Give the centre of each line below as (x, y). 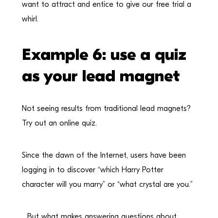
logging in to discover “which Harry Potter (92, 170)
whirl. (30, 19)
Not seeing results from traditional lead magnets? (106, 108)
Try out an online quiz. (59, 123)
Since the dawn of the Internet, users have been (104, 155)
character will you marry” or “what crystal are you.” (107, 184)
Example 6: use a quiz (104, 54)
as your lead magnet (101, 76)
